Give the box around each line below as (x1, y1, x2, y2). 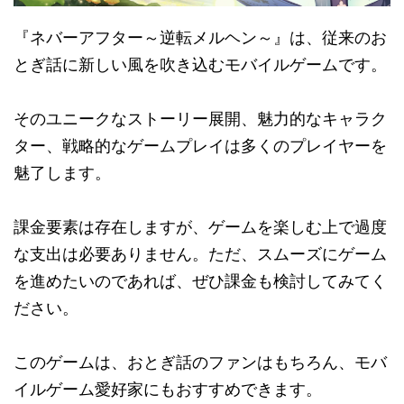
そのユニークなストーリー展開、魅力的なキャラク (14, 109, 387, 129)
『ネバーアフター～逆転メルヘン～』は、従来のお (14, 28, 387, 48)
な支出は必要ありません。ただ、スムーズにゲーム (14, 244, 387, 264)
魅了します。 (14, 163, 111, 183)
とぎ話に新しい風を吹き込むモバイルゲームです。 (14, 55, 387, 75)
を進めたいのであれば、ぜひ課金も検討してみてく (14, 271, 387, 291)
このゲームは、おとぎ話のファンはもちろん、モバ (14, 353, 387, 372)
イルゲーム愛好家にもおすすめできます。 (14, 380, 322, 399)
